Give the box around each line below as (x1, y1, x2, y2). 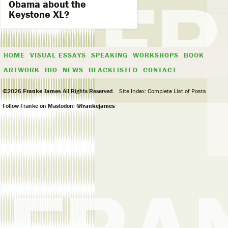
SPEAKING (91, 50, 128, 60)
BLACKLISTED (89, 65, 138, 74)
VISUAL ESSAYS (30, 50, 86, 60)
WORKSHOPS (133, 50, 179, 60)
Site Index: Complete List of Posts (119, 87, 206, 95)
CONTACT (143, 65, 177, 74)
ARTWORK (4, 65, 40, 74)
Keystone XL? (9, 7, 69, 20)
